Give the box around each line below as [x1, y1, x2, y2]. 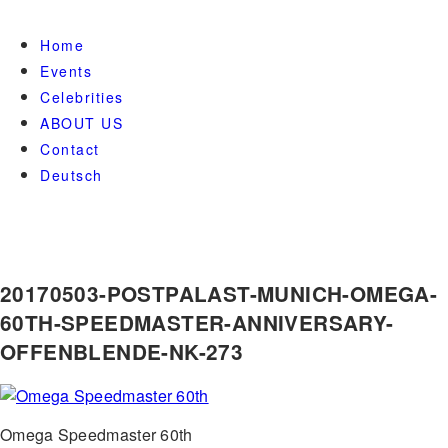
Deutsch [40, 165, 103, 185]
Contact [40, 139, 100, 159]
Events [40, 61, 92, 81]
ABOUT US [40, 113, 123, 133]
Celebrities [40, 87, 124, 107]
